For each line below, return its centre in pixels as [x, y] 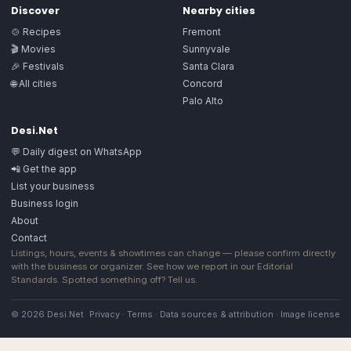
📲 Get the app [44, 169]
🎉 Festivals [38, 66]
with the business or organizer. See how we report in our [134, 266]
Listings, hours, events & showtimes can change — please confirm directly [173, 253]
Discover [35, 11]
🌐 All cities [34, 83]
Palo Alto [203, 101]
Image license [310, 314]
